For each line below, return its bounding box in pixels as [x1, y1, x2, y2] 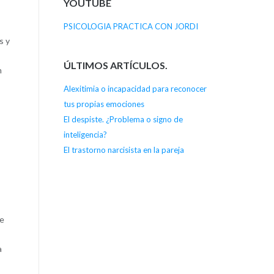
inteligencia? [63, 129, 107, 139]
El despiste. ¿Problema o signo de [63, 114, 183, 124]
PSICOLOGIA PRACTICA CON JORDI [63, 21, 198, 32]
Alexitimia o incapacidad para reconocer [63, 83, 207, 94]
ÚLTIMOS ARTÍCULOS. [63, 59, 168, 71]
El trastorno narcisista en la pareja [63, 144, 184, 155]
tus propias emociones [63, 98, 144, 109]
